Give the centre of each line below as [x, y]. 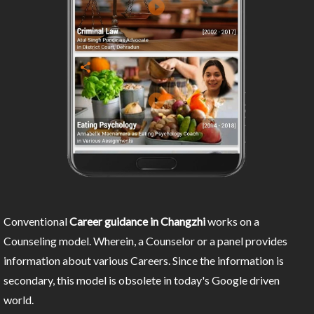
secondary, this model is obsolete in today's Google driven [142, 280]
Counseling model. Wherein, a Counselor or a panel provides [145, 241]
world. [19, 300]
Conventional [36, 221]
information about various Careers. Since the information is [144, 261]
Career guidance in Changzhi [137, 221]
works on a [232, 221]
